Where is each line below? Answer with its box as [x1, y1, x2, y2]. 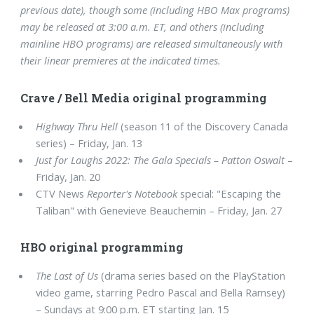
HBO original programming [20, 240, 184, 255]
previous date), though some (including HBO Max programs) [20, 3, 290, 18]
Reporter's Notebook [87, 186, 178, 200]
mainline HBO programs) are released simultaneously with [20, 36, 283, 51]
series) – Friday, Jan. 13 [36, 135, 143, 150]
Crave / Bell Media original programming [20, 90, 267, 105]
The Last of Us [36, 268, 99, 283]
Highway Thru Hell [36, 118, 118, 133]
